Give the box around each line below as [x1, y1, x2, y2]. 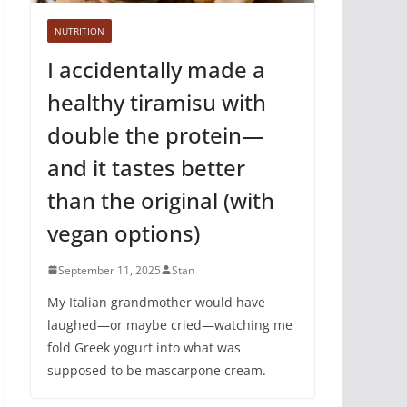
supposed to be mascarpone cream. [47, 361, 266, 379]
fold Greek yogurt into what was [47, 338, 241, 356]
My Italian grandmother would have [47, 293, 265, 311]
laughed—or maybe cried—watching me [47, 315, 293, 333]
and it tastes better [47, 152, 245, 183]
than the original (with [47, 184, 274, 215]
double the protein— [47, 119, 263, 150]
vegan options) [47, 217, 200, 248]
